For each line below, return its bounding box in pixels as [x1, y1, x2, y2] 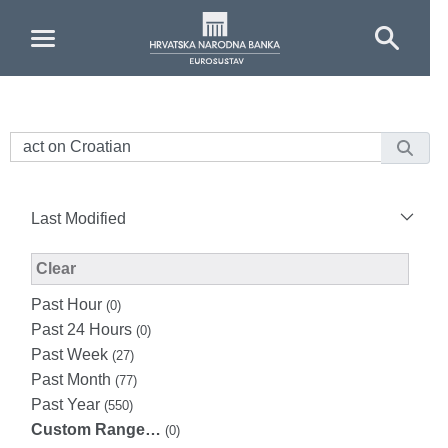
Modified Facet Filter [74, 259, 220, 276]
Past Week [31, 346, 112, 363]
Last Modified [31, 210, 126, 227]
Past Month [31, 371, 115, 388]
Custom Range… [31, 421, 161, 438]
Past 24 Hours [31, 321, 136, 338]
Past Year [31, 396, 104, 413]
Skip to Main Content [7, 10, 155, 27]
